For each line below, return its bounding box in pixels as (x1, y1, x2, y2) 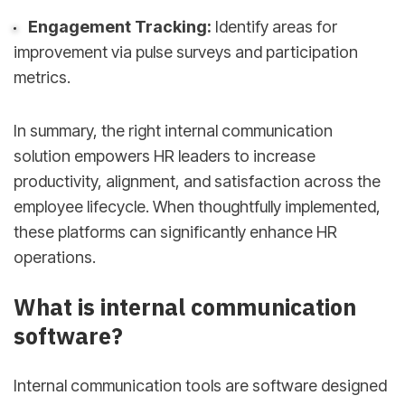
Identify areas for (211, 17, 337, 37)
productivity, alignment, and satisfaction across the (14, 171, 381, 191)
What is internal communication (14, 291, 356, 322)
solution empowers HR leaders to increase (14, 146, 316, 165)
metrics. (14, 68, 71, 88)
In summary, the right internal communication (14, 120, 333, 140)
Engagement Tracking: (27, 17, 212, 37)
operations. (14, 247, 96, 267)
